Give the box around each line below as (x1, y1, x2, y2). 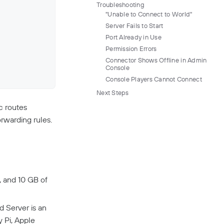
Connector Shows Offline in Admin (105, 56, 207, 64)
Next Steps (96, 88, 129, 96)
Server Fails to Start (105, 21, 163, 29)
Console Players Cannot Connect (105, 75, 202, 83)
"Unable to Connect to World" (105, 10, 192, 18)
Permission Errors (105, 44, 157, 52)
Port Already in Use (105, 33, 161, 41)
